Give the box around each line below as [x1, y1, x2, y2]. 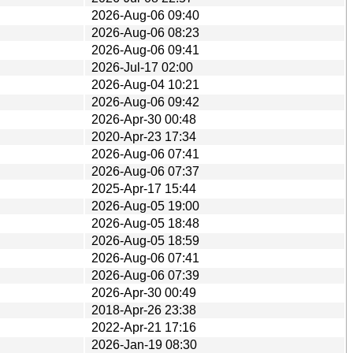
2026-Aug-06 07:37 [91, 164, 199, 178]
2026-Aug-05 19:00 [91, 199, 199, 213]
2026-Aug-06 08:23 [91, 25, 199, 39]
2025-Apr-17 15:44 [91, 181, 196, 195]
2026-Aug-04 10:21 [91, 77, 199, 91]
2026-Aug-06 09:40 [91, 8, 199, 22]
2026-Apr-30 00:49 [91, 285, 196, 299]
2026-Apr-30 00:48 [91, 112, 196, 126]
